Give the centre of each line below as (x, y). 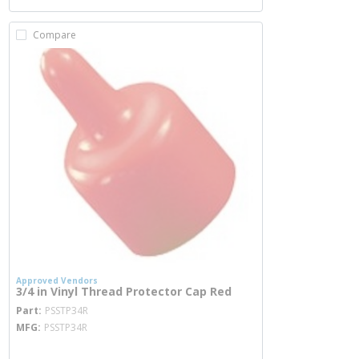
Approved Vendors (57, 280)
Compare (54, 35)
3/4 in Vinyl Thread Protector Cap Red (124, 291)
